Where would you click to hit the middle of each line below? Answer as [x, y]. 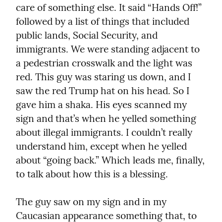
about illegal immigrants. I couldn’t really [104, 132]
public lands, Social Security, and [87, 35]
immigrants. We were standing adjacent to [108, 49]
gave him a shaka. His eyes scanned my [101, 104]
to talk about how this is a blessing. [92, 174]
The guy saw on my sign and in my [91, 201]
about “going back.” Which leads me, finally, [110, 160]
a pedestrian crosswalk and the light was [104, 63]
